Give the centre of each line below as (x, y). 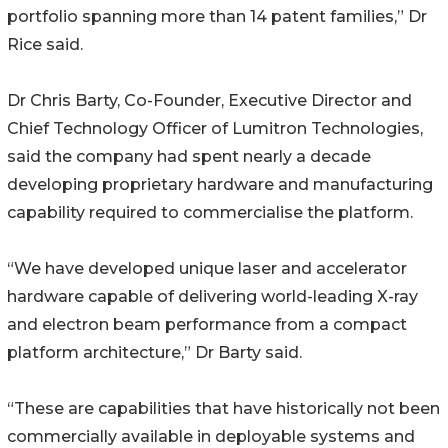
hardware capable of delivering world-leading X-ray (212, 297)
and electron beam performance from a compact (207, 325)
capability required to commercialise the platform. (210, 213)
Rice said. (45, 45)
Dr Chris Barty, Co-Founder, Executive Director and (209, 101)
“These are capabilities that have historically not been (223, 409)
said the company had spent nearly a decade (189, 157)
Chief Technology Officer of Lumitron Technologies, (215, 129)
